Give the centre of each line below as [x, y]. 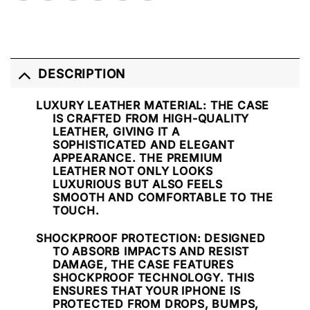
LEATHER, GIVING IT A [116, 132]
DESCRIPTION [82, 73]
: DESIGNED [231, 238]
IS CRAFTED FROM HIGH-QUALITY [151, 119]
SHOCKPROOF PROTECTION [116, 238]
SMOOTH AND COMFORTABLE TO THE [163, 198]
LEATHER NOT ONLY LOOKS [133, 171]
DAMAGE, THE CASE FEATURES [143, 264]
